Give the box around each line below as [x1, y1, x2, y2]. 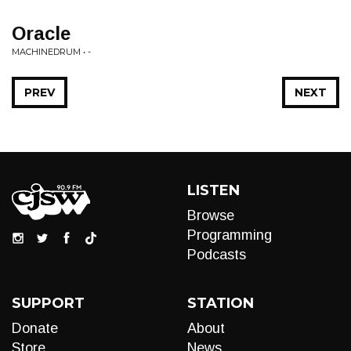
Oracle [12, 23, 71, 44]
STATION [187, 295, 254, 312]
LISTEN [187, 182, 240, 199]
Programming [187, 227, 272, 243]
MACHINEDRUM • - [12, 46, 91, 57]
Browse [187, 208, 234, 223]
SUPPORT [12, 295, 85, 312]
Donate [12, 320, 58, 336]
